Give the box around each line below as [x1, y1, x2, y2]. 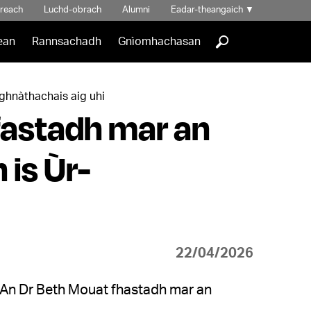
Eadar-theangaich [170, 6, 245, 15]
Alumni [121, 6, 150, 15]
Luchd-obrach [43, 6, 101, 15]
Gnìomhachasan [117, 36, 201, 47]
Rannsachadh [31, 36, 101, 47]
